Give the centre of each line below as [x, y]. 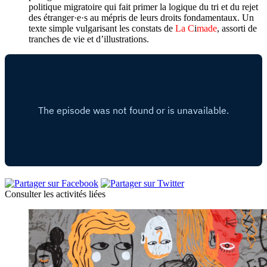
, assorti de [237, 29]
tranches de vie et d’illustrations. [89, 39]
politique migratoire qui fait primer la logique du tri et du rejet [143, 7]
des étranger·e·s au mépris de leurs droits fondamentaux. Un [141, 18]
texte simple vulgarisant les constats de [102, 29]
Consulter [23, 194]
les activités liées [73, 194]
